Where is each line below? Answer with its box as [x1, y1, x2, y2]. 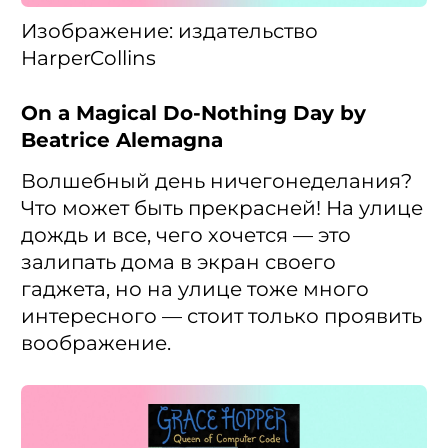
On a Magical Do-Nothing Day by [21, 100, 366, 125]
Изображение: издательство [21, 18, 318, 43]
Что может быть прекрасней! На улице [21, 195, 423, 220]
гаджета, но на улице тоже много [21, 276, 369, 301]
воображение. [21, 330, 171, 355]
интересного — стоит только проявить [21, 303, 422, 328]
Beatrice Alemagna [21, 127, 223, 152]
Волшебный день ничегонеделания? [21, 168, 412, 193]
